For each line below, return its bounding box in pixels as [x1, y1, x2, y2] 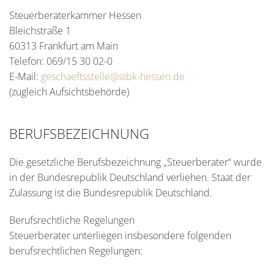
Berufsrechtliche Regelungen [9, 213, 135, 227]
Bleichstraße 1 [9, 24, 71, 37]
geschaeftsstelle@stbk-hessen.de [41, 70, 185, 83]
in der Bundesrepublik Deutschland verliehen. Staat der [9, 171, 251, 184]
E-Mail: [9, 70, 41, 83]
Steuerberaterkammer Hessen [9, 9, 141, 22]
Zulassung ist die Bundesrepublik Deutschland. [9, 186, 212, 199]
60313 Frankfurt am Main [9, 39, 118, 53]
